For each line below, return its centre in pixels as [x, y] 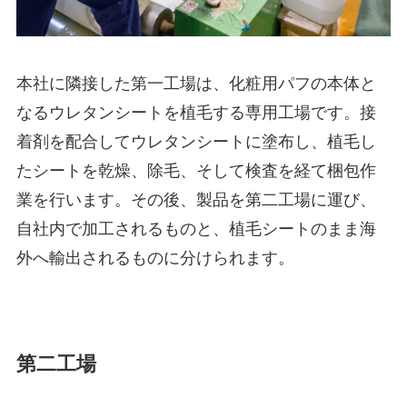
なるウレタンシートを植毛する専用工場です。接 [196, 112]
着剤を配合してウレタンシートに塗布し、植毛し [196, 141]
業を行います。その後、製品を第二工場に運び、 [196, 199]
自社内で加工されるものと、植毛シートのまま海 [196, 228]
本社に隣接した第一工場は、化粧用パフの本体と [196, 83]
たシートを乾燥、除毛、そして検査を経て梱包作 [196, 170]
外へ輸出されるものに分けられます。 [155, 258]
